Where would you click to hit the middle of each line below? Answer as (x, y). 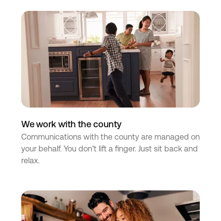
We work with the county (71, 124)
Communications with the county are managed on (110, 137)
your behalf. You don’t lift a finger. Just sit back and (109, 148)
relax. (30, 160)
